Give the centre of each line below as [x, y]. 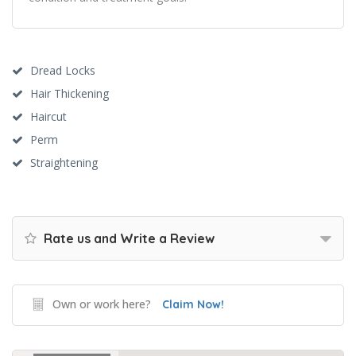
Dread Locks [63, 70]
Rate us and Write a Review [128, 238]
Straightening [64, 163]
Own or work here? [102, 304]
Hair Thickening [70, 93]
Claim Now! [193, 304]
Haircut [48, 116]
